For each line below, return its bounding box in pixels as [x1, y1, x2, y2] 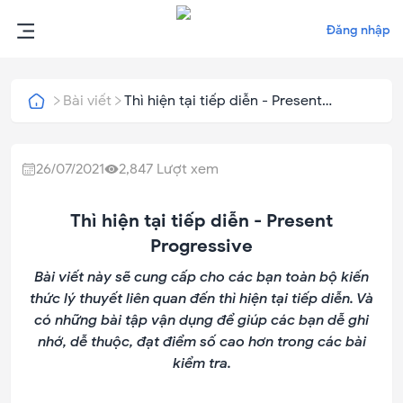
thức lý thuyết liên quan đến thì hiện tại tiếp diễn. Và [30, 290, 373, 308]
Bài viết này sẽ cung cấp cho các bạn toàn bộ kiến [34, 268, 369, 286]
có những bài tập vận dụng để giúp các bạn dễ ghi [34, 311, 369, 329]
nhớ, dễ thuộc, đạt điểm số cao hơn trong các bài [37, 333, 366, 351]
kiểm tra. [172, 354, 231, 372]
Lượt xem [153, 160, 219, 178]
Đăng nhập [327, 22, 390, 38]
